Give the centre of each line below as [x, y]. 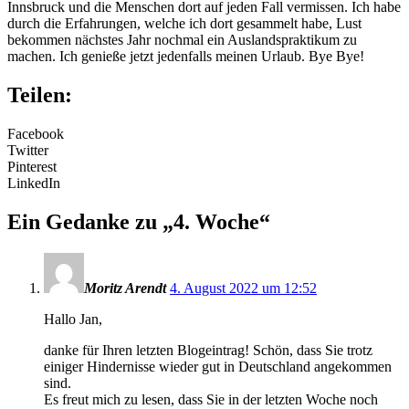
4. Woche [216, 222]
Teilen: [40, 95]
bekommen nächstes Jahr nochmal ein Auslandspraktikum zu [182, 40]
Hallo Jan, [73, 319]
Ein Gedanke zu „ [90, 222]
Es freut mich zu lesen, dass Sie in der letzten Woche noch [211, 399]
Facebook [36, 134]
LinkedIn [34, 184]
